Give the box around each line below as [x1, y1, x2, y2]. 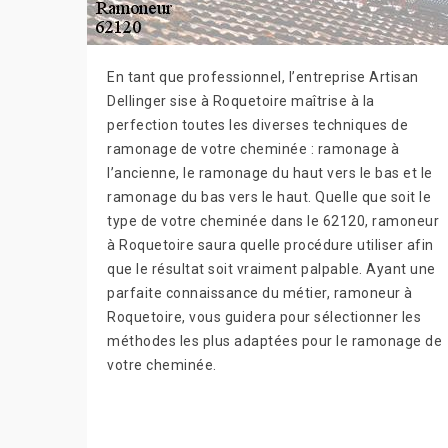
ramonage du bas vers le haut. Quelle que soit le [107, 189, 431, 206]
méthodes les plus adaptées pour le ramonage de [107, 333, 442, 350]
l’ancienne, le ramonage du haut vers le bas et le [107, 165, 433, 182]
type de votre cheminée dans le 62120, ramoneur [107, 213, 439, 230]
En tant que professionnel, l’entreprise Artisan [107, 69, 419, 86]
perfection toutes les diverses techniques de [107, 117, 408, 134]
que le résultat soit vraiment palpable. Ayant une [107, 261, 436, 278]
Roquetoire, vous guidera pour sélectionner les [107, 309, 421, 326]
